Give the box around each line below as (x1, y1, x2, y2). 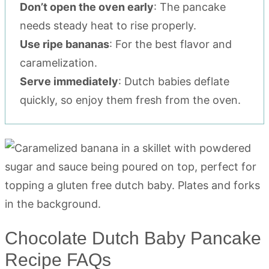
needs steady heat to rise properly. (20, 19, 196, 32)
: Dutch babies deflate (118, 75, 229, 88)
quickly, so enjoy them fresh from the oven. (20, 94, 241, 107)
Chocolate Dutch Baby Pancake (5, 228, 261, 249)
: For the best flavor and (109, 38, 232, 51)
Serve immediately (20, 75, 118, 88)
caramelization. (20, 56, 97, 70)
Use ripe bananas (20, 38, 109, 51)
